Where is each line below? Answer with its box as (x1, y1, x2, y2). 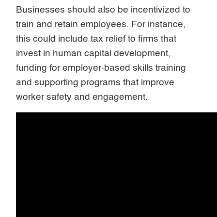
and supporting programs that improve (16, 77, 175, 87)
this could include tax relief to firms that (16, 34, 177, 44)
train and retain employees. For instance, (16, 19, 186, 29)
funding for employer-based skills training (16, 63, 186, 73)
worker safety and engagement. (16, 92, 148, 102)
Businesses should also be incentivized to (16, 5, 191, 15)
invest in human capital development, (16, 48, 171, 58)
